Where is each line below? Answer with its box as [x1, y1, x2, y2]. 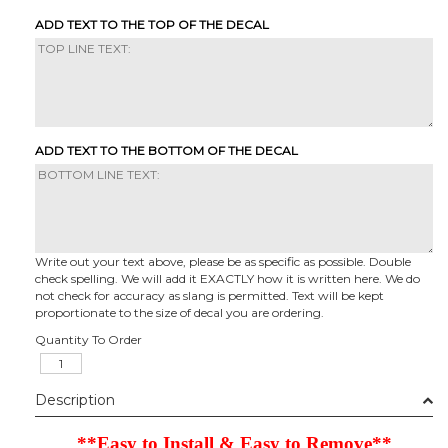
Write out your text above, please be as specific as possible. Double [35, 253, 411, 269]
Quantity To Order [35, 331, 142, 347]
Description [35, 390, 115, 409]
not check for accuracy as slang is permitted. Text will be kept [35, 287, 384, 303]
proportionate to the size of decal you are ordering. [35, 304, 324, 320]
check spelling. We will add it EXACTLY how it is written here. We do [35, 270, 420, 286]
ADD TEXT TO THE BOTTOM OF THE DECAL [35, 142, 298, 158]
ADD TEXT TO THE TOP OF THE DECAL [35, 16, 269, 32]
